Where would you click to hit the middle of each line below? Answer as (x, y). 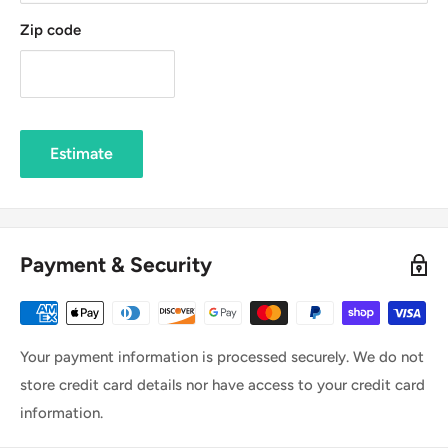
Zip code (50, 30)
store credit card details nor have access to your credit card (222, 385)
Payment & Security (116, 265)
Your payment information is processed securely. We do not (222, 357)
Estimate (81, 154)
